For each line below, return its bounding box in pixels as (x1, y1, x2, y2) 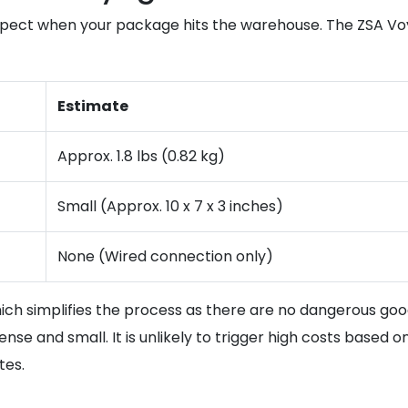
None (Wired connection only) (57, 246, 273, 267)
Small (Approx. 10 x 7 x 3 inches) (57, 196, 283, 217)
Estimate (57, 96, 128, 117)
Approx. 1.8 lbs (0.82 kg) (57, 146, 225, 167)
